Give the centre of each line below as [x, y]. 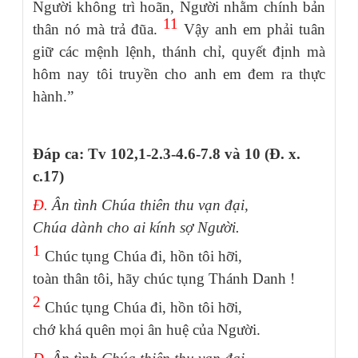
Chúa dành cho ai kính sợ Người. [136, 227]
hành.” [53, 96]
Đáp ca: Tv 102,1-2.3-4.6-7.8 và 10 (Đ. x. [167, 153]
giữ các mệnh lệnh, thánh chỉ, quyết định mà [179, 51]
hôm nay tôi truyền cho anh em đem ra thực [179, 74]
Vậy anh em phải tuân [252, 29]
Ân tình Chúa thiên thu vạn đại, [150, 205]
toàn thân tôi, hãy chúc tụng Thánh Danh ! [164, 278]
